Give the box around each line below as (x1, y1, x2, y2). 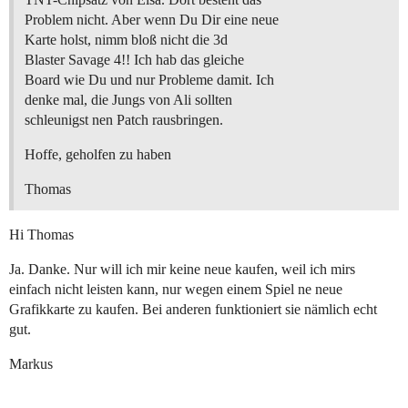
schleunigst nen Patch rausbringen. (25, 112, 223, 128)
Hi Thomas (9, 227, 74, 243)
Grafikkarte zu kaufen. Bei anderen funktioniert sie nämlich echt (9, 301, 377, 318)
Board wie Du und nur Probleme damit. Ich (25, 72, 274, 88)
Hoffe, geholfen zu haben (25, 147, 171, 163)
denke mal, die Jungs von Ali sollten (25, 92, 232, 108)
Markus (9, 356, 53, 372)
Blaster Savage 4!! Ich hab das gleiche (25, 52, 244, 68)
